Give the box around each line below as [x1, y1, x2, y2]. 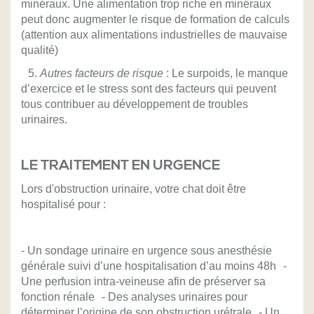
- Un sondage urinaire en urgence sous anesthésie [21, 245, 272, 257]
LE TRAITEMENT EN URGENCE [21, 157, 223, 175]
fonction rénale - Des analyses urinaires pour [21, 291, 247, 303]
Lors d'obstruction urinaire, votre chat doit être [21, 183, 246, 196]
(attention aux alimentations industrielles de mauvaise [21, 29, 287, 41]
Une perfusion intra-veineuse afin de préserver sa [21, 275, 266, 288]
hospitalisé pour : [21, 198, 106, 211]
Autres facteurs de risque [40, 67, 163, 80]
